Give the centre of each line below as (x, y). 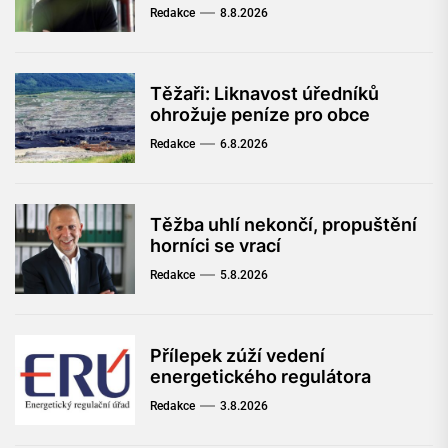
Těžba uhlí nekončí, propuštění (283, 225)
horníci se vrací (215, 246)
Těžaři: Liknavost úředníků (264, 94)
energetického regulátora (260, 377)
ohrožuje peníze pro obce (260, 115)
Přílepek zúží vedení (237, 356)
